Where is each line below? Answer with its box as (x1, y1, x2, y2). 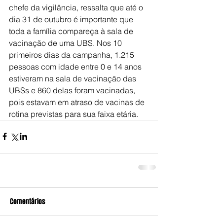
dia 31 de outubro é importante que (9, 14, 135, 24)
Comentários (10, 196, 45, 207)
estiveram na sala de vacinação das (9, 73, 138, 83)
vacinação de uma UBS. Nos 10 (9, 37, 124, 48)
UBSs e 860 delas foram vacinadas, (9, 85, 137, 95)
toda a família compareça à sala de (9, 26, 135, 36)
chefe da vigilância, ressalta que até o (9, 2, 145, 12)
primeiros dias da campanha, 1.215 (9, 49, 136, 60)
